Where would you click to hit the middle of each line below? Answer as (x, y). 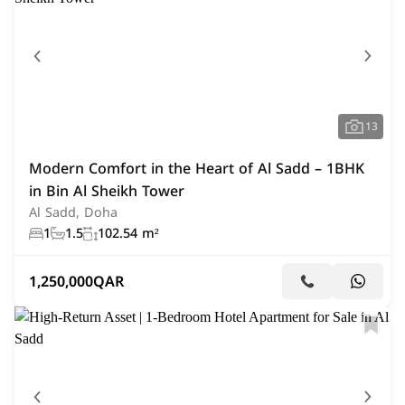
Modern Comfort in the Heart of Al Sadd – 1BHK (197, 169)
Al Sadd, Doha (73, 213)
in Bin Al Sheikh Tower (107, 191)
